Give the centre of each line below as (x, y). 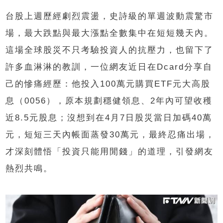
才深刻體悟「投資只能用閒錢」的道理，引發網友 (110, 151)
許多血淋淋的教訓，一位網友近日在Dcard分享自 (109, 67)
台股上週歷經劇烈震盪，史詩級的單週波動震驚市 (110, 16)
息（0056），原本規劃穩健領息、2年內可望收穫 (109, 101)
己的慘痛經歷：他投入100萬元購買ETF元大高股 (108, 84)
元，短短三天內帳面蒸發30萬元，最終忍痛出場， (111, 134)
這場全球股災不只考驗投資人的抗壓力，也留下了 (110, 50)
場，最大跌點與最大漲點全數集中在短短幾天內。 (110, 33)
